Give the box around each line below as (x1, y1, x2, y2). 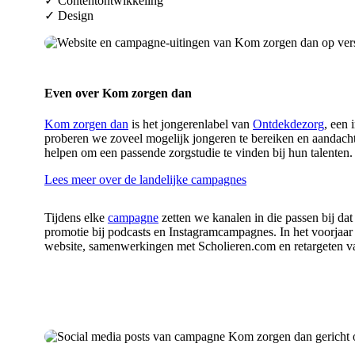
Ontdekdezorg (253, 117, 324, 132)
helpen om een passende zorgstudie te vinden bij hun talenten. (44, 146, 353, 160)
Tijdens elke (44, 211, 108, 225)
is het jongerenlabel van (128, 117, 253, 132)
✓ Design (44, 8, 94, 22)
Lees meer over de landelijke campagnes (44, 173, 246, 187)
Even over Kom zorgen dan (44, 86, 192, 101)
